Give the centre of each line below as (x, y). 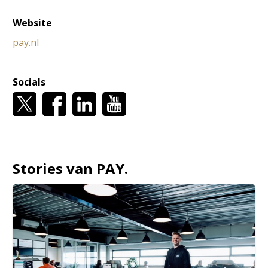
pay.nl (26, 42)
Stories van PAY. (71, 168)
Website (33, 23)
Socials (29, 82)
